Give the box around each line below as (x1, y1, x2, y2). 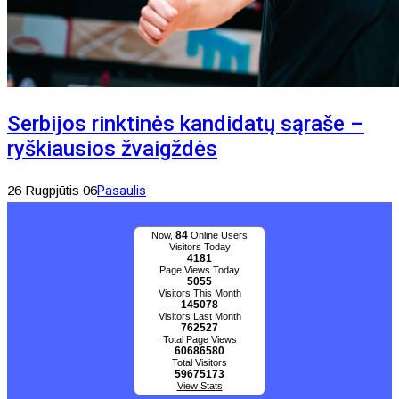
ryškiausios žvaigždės (7, 136, 217, 162)
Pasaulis (97, 183, 146, 199)
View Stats (176, 380, 223, 392)
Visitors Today (168, 241, 231, 253)
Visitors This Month (158, 288, 241, 299)
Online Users (188, 230, 248, 241)
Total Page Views (162, 334, 237, 346)
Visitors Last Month (158, 311, 241, 322)
